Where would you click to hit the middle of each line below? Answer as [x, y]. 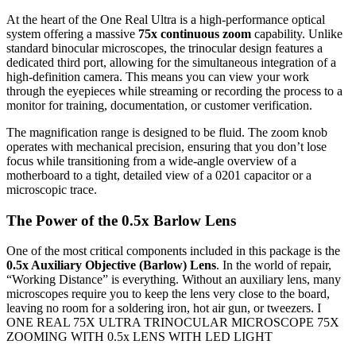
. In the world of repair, [274, 265]
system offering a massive [72, 34]
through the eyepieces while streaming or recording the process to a [174, 91]
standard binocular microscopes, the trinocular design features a [164, 48]
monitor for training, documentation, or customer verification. [159, 105]
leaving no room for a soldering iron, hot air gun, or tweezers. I [164, 308]
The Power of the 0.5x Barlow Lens [121, 220]
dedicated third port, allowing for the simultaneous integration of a [171, 62]
